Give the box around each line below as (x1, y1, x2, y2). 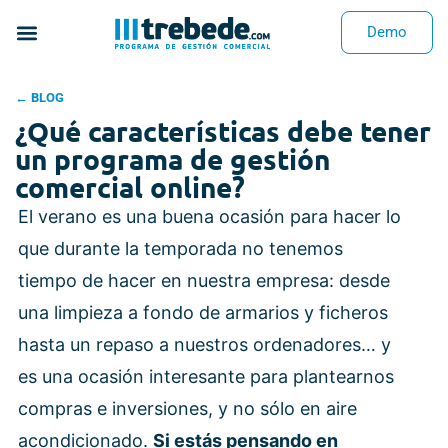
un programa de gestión (15, 141, 330, 176)
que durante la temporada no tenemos (18, 238, 343, 259)
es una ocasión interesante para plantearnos (18, 366, 394, 387)
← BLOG (15, 90, 64, 105)
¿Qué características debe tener (15, 113, 431, 148)
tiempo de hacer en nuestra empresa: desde (18, 270, 390, 291)
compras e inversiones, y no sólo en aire (18, 398, 357, 419)
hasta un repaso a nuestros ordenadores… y (18, 334, 391, 355)
